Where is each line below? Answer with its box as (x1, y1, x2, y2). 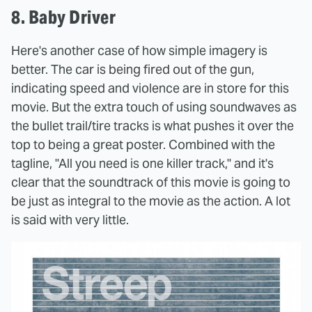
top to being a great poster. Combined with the (11, 136, 275, 153)
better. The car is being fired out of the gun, (11, 61, 254, 77)
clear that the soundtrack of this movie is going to (11, 173, 290, 190)
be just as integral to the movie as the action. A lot (11, 192, 290, 209)
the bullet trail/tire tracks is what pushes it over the (11, 117, 294, 134)
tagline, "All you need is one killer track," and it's (11, 155, 274, 171)
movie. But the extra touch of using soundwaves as (11, 98, 297, 115)
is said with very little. (11, 211, 129, 228)
